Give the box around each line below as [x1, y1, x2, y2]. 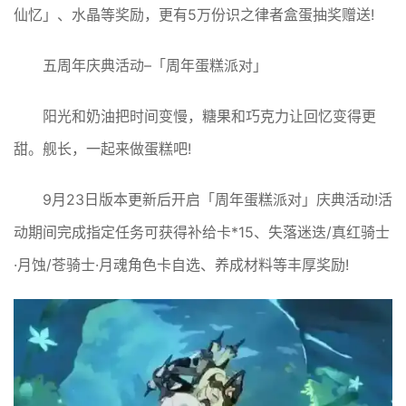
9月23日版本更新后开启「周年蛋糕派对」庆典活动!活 [43, 190, 392, 209]
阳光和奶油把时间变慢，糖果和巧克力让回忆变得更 [43, 107, 376, 126]
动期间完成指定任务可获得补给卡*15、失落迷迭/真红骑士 [14, 223, 390, 242]
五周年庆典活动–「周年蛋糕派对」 [43, 56, 267, 75]
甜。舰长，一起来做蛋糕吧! [14, 140, 191, 159]
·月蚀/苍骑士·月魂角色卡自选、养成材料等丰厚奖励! [14, 256, 349, 275]
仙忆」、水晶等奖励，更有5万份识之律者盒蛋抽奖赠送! [14, 5, 374, 24]
